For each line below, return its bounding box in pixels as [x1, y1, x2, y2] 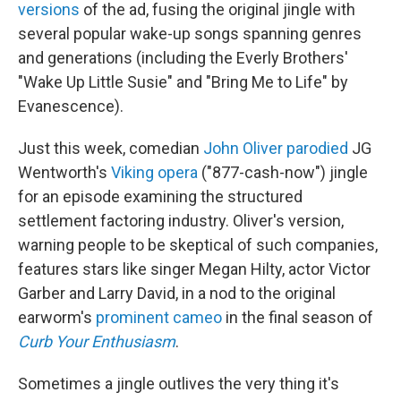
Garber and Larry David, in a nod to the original [18, 284, 336, 303]
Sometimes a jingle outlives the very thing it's [18, 374, 339, 394]
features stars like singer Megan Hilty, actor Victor [18, 260, 371, 279]
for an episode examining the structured [18, 187, 303, 207]
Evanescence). [18, 97, 124, 116]
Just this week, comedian [18, 139, 203, 158]
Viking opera [111, 163, 198, 183]
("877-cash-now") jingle [198, 163, 368, 183]
